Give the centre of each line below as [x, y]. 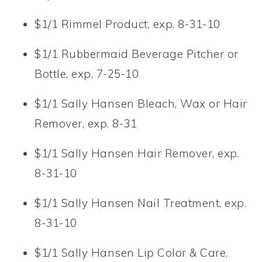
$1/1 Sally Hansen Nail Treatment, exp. [141, 203]
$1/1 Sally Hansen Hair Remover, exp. [137, 153]
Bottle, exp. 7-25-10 [87, 73]
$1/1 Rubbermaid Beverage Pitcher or [137, 54]
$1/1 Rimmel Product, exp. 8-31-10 [127, 24]
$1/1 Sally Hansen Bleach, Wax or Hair [141, 103]
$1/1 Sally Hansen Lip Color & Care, [131, 252]
